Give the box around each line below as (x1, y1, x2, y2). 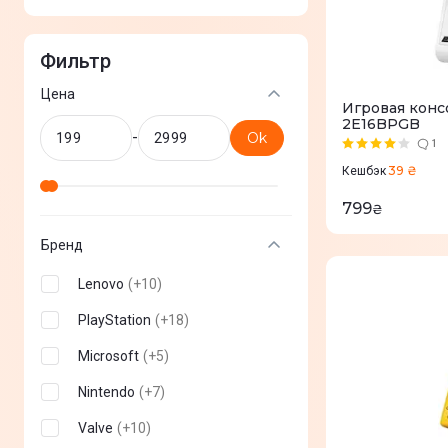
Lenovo (78, 276, 124, 292)
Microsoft (78, 348, 139, 364)
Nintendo (78, 384, 135, 400)
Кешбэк (342, 164, 386, 178)
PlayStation (78, 312, 151, 328)
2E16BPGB (342, 115, 420, 133)
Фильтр (40, 49, 111, 73)
